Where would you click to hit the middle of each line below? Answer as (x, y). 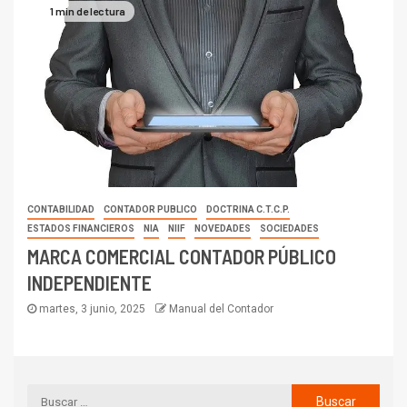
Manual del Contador (221, 309)
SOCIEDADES (289, 229)
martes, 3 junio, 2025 (92, 309)
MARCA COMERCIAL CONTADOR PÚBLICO (182, 257)
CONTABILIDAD (61, 210)
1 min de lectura (88, 10)
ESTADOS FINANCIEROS (81, 229)
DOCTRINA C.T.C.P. (248, 210)
